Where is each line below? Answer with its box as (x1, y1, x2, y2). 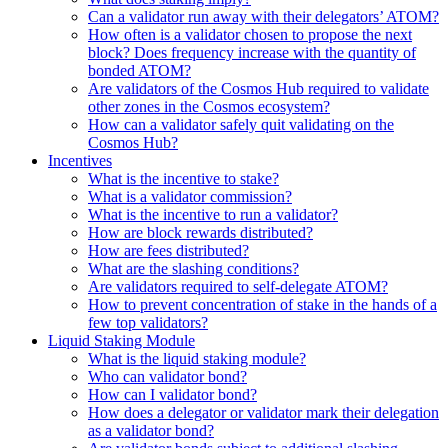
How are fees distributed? (88, 241, 249, 259)
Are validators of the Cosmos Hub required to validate (88, 79, 429, 97)
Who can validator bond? (88, 367, 247, 385)
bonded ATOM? (88, 61, 191, 79)
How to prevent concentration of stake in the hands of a (88, 295, 437, 313)
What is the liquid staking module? (88, 349, 306, 367)
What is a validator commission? (88, 187, 292, 205)
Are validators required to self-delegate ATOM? (88, 277, 388, 295)
